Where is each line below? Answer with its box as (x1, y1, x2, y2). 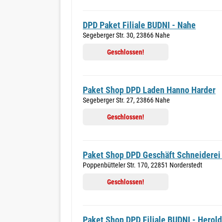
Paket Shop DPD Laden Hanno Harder (83, 85, 216, 95)
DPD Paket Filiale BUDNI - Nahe (83, 20, 196, 30)
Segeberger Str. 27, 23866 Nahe (83, 96, 170, 104)
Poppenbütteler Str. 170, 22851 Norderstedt (83, 161, 202, 169)
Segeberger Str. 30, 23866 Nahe (83, 31, 170, 39)
